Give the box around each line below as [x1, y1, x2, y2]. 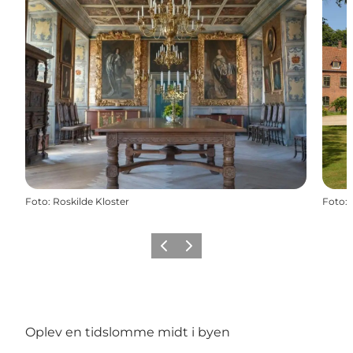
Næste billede [179, 244, 246, 257]
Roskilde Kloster [53, 195, 129, 207]
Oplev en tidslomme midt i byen [25, 325, 230, 340]
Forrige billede [154, 244, 225, 257]
